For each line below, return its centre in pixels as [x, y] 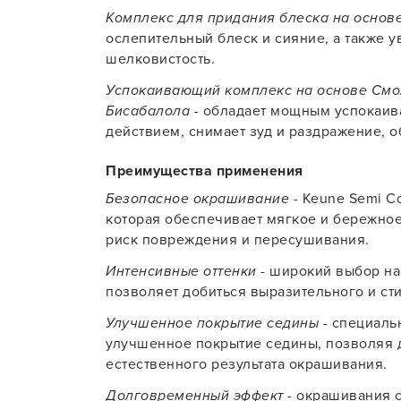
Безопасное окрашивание [197, 199]
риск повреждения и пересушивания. [238, 240]
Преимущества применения [205, 171]
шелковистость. [160, 59]
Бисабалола [148, 111]
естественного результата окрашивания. [247, 364]
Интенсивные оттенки [181, 271]
